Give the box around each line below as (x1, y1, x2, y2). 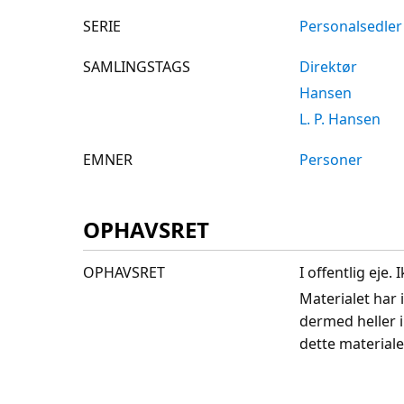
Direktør (299, 57, 357, 78)
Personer (299, 150, 363, 170)
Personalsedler (299, 16, 402, 37)
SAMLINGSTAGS (83, 57, 190, 78)
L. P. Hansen (299, 109, 381, 130)
